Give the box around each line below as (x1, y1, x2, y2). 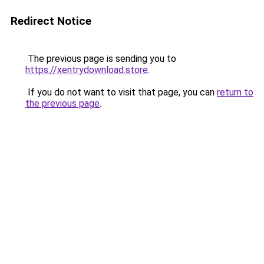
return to (217, 87, 253, 98)
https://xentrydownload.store (25, 64, 148, 75)
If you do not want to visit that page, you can (25, 87, 217, 98)
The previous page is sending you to (25, 53, 176, 64)
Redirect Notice (11, 14, 91, 28)
